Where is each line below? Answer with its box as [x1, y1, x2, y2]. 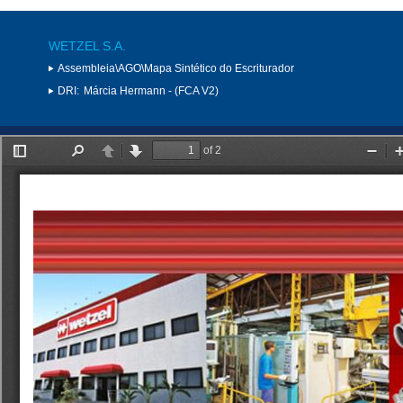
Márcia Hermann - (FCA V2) [84, 84, 219, 97]
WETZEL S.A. [49, 38, 126, 53]
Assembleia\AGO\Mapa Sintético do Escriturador [58, 61, 294, 75]
